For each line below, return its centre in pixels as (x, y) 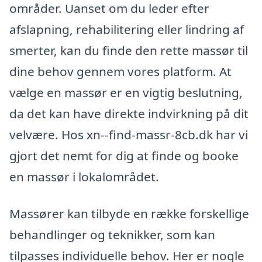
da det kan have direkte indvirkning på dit (129, 113)
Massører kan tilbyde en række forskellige (129, 214)
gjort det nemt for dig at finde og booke (124, 155)
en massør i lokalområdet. (84, 176)
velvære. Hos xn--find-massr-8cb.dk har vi (129, 134)
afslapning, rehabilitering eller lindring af (127, 29)
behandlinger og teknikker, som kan (112, 235)
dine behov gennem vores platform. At (120, 71)
